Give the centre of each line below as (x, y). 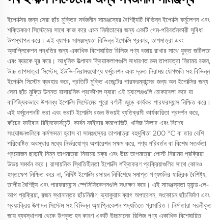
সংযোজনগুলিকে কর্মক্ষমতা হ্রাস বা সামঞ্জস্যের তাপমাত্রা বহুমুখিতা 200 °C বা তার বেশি (106, 133)
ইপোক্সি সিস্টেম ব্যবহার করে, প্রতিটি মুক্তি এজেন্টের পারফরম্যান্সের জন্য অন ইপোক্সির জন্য (108, 82)
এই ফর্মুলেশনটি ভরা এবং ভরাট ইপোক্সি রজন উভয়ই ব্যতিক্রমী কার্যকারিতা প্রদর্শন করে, (103, 112)
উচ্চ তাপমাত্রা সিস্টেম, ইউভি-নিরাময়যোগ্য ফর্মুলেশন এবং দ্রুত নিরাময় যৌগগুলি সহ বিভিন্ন (109, 71)
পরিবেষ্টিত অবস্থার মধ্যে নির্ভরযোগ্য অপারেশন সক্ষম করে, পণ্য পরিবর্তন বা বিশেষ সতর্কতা (107, 143)
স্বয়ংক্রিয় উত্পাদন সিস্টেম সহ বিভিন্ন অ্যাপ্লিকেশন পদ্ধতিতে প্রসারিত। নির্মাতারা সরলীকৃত (110, 205)
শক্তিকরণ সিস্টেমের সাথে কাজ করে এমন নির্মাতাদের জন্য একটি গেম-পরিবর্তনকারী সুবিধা (105, 30)
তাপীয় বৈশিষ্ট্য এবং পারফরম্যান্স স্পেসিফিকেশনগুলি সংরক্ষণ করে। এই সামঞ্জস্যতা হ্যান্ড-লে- (108, 185)
